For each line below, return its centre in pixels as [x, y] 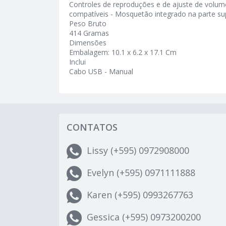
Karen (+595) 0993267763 [140, 194]
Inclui [77, 62]
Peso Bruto [88, 23]
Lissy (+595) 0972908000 [138, 150]
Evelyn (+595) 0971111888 [141, 172]
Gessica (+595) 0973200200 [144, 217]
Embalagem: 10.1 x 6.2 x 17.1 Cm [123, 52]
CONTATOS [92, 127]
